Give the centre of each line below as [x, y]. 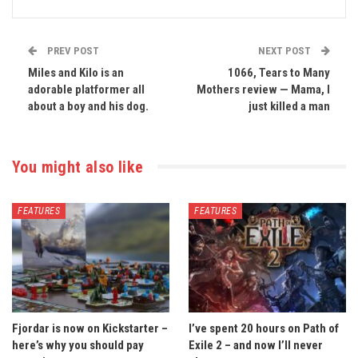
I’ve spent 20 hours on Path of [264, 329]
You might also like [78, 167]
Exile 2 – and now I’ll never [256, 346]
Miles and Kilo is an [76, 72]
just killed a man [289, 106]
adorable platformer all [86, 89]
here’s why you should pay [78, 346]
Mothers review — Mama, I [263, 89]
